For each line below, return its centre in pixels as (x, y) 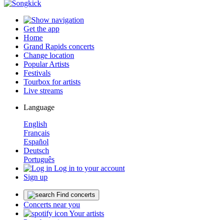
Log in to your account (88, 168)
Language (39, 107)
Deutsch (36, 151)
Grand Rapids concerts (59, 46)
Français (37, 133)
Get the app (41, 29)
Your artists (87, 213)
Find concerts (76, 195)
